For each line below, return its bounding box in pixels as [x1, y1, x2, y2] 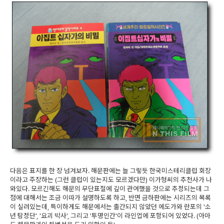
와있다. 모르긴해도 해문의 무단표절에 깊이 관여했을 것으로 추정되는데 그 [10, 184, 209, 192]
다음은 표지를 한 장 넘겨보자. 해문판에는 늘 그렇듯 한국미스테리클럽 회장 [10, 166, 211, 174]
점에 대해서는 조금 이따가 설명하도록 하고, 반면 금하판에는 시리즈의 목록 [10, 193, 211, 201]
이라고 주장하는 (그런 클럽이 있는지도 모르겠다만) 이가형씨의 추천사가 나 [10, 175, 212, 183]
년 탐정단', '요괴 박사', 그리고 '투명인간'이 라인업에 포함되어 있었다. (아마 [10, 211, 210, 219]
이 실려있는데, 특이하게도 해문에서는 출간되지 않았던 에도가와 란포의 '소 [10, 202, 211, 210]
